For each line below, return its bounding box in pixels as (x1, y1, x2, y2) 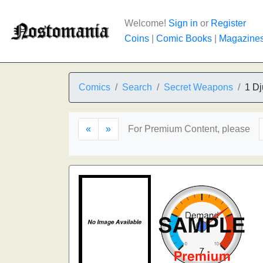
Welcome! (124, 18, 168, 28)
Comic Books (156, 33, 212, 43)
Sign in (168, 18, 198, 28)
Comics (79, 82, 110, 92)
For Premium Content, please (128, 124, 250, 134)
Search (122, 82, 152, 92)
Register (211, 18, 246, 28)
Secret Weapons (164, 82, 233, 92)
